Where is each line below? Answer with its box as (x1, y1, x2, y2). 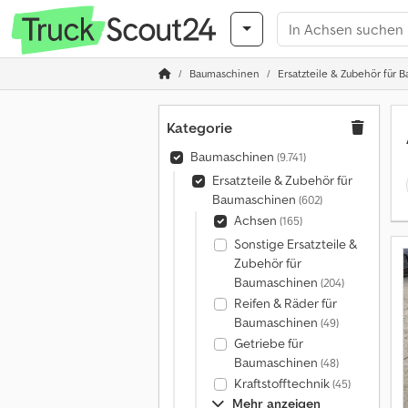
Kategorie (167, 118, 232, 137)
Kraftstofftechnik (233, 375, 332, 392)
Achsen (233, 212, 280, 229)
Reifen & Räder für (233, 295, 337, 311)
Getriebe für (233, 335, 303, 352)
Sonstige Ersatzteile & (233, 236, 357, 252)
